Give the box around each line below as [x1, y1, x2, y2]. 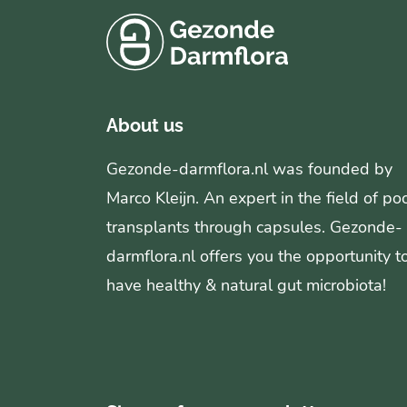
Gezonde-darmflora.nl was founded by [106, 157, 392, 180]
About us [106, 114, 184, 136]
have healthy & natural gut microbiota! [106, 273, 386, 296]
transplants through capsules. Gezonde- [106, 215, 402, 238]
